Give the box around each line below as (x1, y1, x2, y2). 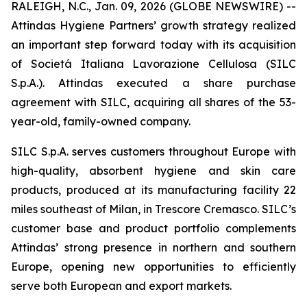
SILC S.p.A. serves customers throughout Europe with (11, 145, 296, 158)
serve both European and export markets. (11, 279, 232, 293)
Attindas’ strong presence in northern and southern (11, 241, 296, 254)
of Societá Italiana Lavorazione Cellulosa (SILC (11, 57, 296, 71)
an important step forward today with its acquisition (11, 38, 296, 51)
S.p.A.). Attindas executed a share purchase (11, 76, 296, 90)
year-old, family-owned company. (11, 114, 191, 128)
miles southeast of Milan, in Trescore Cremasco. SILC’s (11, 202, 296, 216)
